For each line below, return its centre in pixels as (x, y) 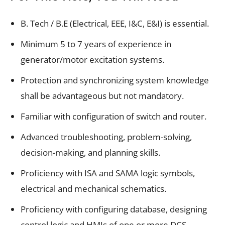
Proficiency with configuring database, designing (114, 209)
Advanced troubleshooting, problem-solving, (106, 137)
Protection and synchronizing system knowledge (115, 80)
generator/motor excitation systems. (92, 59)
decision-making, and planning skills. (90, 152)
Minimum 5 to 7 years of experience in (96, 44)
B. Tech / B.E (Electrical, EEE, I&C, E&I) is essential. (115, 23)
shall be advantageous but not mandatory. (102, 95)
